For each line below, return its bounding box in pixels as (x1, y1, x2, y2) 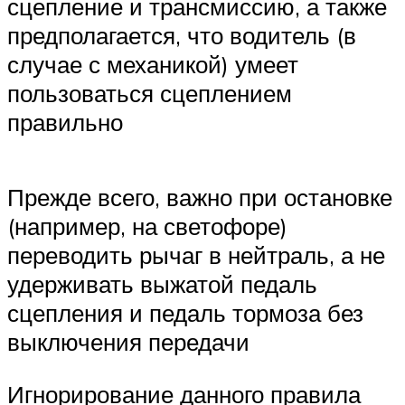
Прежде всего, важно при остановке (7, 183, 392, 212)
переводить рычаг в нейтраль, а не (7, 240, 385, 270)
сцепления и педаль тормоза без (7, 298, 363, 328)
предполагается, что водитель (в (7, 21, 356, 51)
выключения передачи (7, 327, 250, 357)
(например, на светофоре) (7, 212, 287, 241)
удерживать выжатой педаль (7, 269, 317, 299)
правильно (7, 108, 123, 137)
